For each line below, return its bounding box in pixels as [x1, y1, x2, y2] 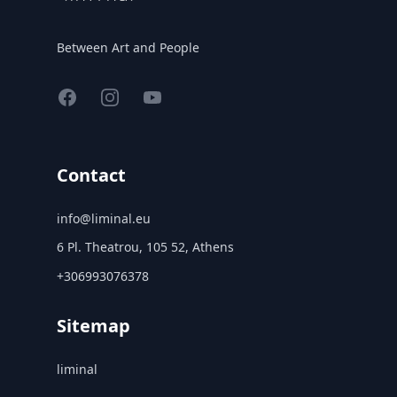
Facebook [56, 86, 121, 106]
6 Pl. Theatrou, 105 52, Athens [57, 237, 234, 255]
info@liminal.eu [57, 209, 151, 227]
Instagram [98, 86, 168, 106]
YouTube [141, 86, 198, 106]
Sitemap [57, 313, 130, 338]
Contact [57, 162, 126, 187]
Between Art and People [57, 38, 199, 56]
